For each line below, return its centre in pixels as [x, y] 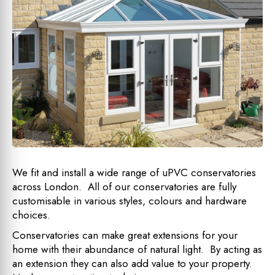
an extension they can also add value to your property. [135, 263]
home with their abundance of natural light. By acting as [137, 249]
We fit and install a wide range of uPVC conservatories [134, 172]
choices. [31, 215]
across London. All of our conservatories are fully [124, 186]
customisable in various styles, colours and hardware [130, 200]
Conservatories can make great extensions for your [125, 235]
